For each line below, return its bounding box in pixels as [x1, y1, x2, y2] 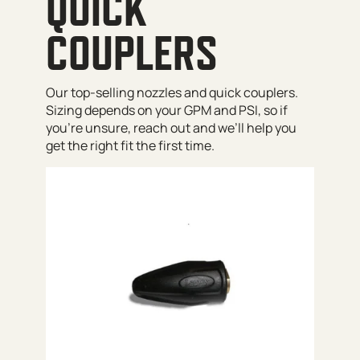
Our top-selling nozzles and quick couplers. [45, 83, 298, 101]
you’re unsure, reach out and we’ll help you [45, 118, 297, 137]
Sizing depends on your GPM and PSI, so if [45, 100, 288, 119]
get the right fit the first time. [45, 136, 215, 154]
